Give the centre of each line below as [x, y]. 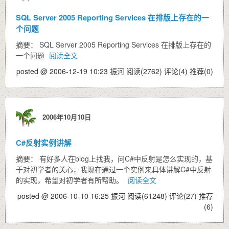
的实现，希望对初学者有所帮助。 [71, 180]
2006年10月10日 [65, 117]
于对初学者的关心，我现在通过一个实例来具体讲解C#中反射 [113, 169]
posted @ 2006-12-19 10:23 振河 [71, 71]
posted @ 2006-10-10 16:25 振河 [72, 196]
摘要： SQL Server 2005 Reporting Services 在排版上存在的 [113, 44]
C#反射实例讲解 [44, 143]
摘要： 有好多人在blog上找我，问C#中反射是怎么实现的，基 [114, 158]
